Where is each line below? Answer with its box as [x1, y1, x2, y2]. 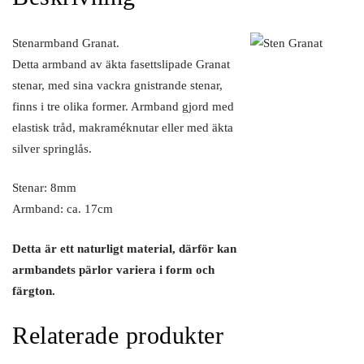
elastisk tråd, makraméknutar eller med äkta [12, 120, 233, 134]
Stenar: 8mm [12, 181, 76, 195]
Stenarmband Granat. [12, 36, 119, 50]
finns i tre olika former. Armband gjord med [12, 99, 234, 113]
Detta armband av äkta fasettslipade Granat [12, 57, 230, 71]
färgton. [12, 284, 55, 297]
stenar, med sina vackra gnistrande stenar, [12, 78, 223, 92]
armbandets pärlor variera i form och [12, 262, 214, 276]
